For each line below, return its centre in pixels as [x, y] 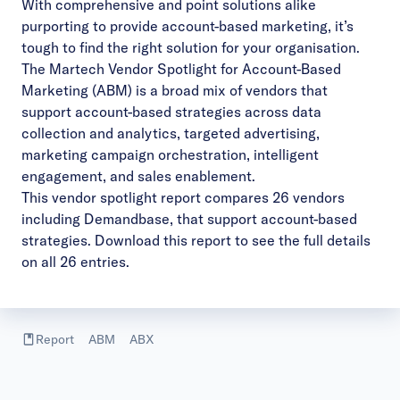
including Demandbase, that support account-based [189, 219]
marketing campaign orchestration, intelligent [170, 154]
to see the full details [301, 240]
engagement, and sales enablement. [138, 176]
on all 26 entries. [75, 262]
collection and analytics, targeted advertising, [171, 133]
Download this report [163, 240]
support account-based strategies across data [171, 112]
